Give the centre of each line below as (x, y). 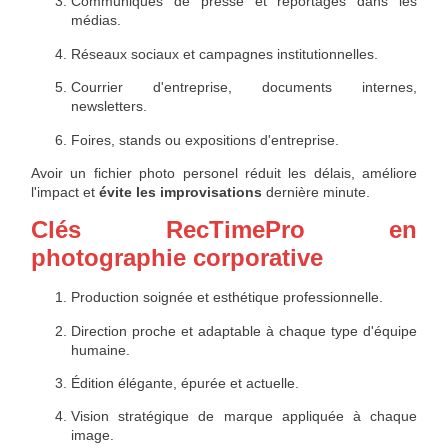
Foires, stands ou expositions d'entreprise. (205, 139)
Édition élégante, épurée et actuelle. (185, 383)
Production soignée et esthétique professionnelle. (227, 297)
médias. (96, 20)
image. (92, 435)
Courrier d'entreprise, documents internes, (244, 87)
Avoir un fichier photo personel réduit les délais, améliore (224, 172)
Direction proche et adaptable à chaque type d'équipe (244, 330)
